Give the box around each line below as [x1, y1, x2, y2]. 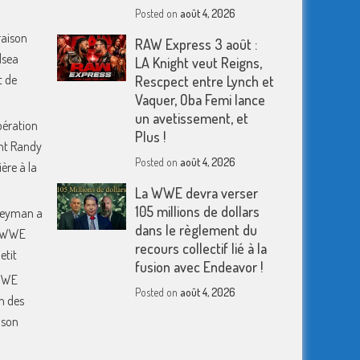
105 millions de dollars [135, 202, 260, 220]
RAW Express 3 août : [135, 35, 258, 53]
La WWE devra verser [135, 184, 259, 202]
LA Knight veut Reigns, [135, 54, 263, 72]
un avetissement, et [135, 109, 249, 127]
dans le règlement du [135, 221, 258, 239]
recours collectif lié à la [135, 239, 268, 257]
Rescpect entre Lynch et [135, 72, 275, 90]
